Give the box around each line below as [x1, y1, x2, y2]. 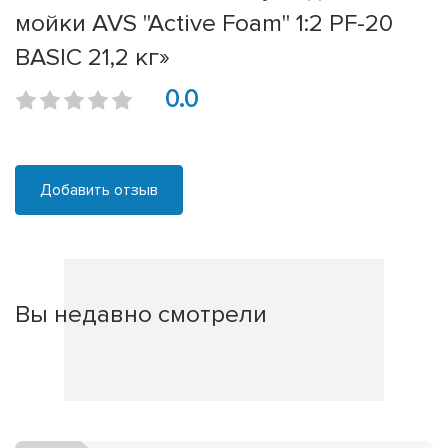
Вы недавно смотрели [15, 299, 267, 330]
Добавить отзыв [40, 180, 158, 201]
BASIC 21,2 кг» [15, 42, 170, 73]
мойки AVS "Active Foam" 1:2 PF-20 [15, 8, 393, 39]
